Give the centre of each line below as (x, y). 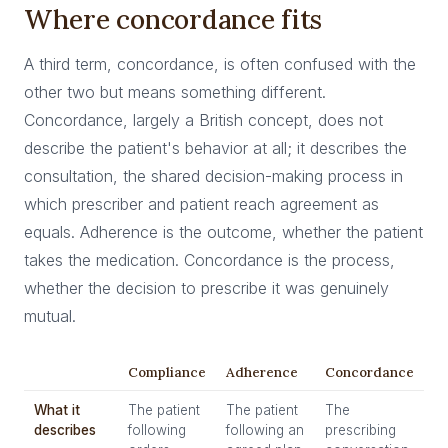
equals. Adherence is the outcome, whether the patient (223, 232)
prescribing (360, 430)
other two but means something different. (175, 92)
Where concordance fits (173, 19)
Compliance (167, 372)
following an (265, 430)
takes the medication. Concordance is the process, (209, 260)
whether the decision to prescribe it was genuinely (206, 288)
